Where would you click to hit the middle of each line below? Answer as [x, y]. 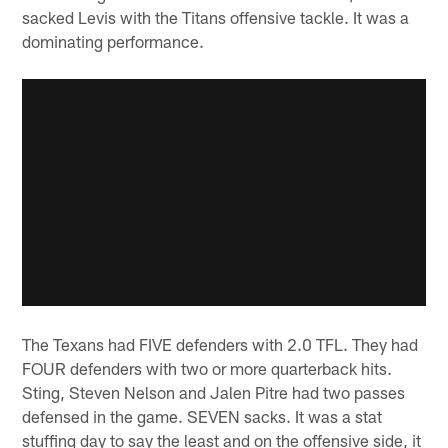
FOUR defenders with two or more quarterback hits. [207, 368]
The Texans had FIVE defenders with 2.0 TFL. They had [220, 344]
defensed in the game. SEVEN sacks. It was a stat [202, 416]
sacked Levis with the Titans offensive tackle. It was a [216, 16]
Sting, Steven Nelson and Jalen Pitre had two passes [214, 392]
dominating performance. [113, 40]
